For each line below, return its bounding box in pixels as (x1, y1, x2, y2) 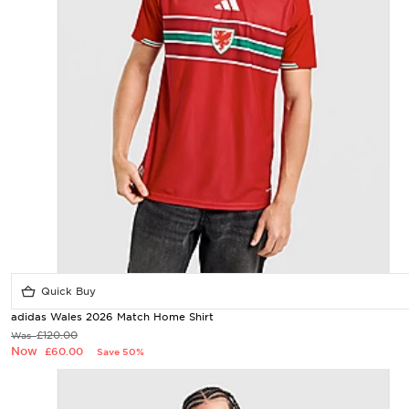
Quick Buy (37, 285, 96, 298)
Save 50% (97, 346, 144, 357)
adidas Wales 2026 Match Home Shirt (11, 310, 214, 323)
